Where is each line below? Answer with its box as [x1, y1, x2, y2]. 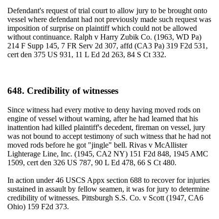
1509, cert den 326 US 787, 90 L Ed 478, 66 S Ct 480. [7, 158, 176, 167]
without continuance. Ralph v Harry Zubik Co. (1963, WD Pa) [7, 32, 201, 41]
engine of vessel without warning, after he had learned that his [7, 114, 198, 123]
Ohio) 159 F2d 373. [7, 202, 69, 211]
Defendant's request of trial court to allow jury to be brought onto [7, 6, 207, 15]
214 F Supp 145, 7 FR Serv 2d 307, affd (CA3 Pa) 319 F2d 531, [7, 41, 208, 50]
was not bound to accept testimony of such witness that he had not [7, 132, 211, 141]
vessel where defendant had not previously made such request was [7, 15, 211, 23]
